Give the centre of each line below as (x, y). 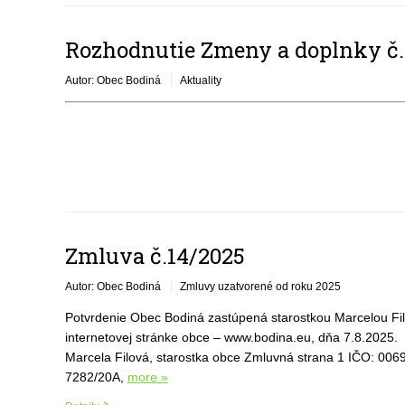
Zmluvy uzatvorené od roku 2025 (260, 287)
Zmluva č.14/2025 (155, 256)
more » (148, 377)
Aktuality (201, 80)
